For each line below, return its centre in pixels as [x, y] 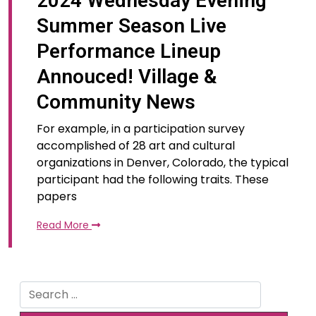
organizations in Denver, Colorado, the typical [163, 163]
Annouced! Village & [127, 77]
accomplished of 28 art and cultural [136, 146]
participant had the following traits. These [153, 180]
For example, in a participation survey [141, 129]
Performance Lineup [129, 51]
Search [39, 289]
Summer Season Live [132, 26]
